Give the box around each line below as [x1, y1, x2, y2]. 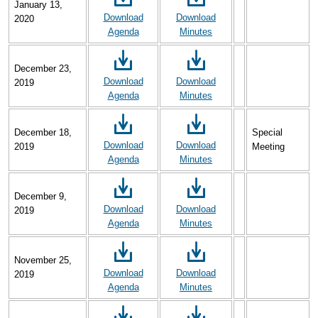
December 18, [13, 127, 72, 138]
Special [251, 127, 283, 138]
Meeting [251, 141, 285, 153]
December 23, [13, 63, 72, 75]
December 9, [13, 191, 67, 202]
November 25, [13, 255, 72, 266]
